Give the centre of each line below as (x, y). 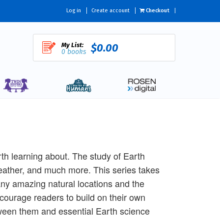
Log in (74, 11)
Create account (110, 11)
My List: (72, 45)
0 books (73, 52)
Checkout (157, 11)
